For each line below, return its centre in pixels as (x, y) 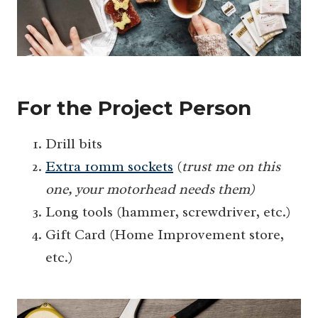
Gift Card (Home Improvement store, (165, 235)
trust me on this (231, 167)
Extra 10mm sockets (109, 167)
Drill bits (74, 144)
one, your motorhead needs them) (150, 190)
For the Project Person (134, 108)
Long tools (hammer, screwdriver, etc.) (168, 212)
